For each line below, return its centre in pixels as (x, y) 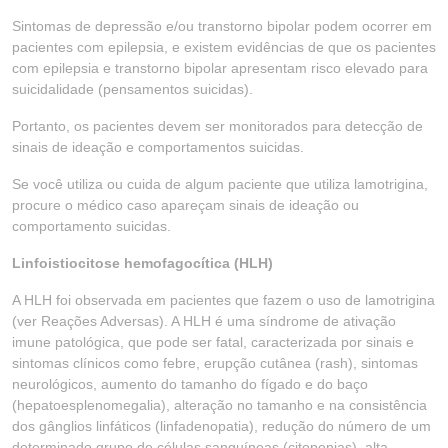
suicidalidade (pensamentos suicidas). (132, 89)
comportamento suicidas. (91, 226)
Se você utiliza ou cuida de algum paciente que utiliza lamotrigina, (220, 184)
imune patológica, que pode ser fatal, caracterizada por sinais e (213, 342)
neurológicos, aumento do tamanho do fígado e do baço (190, 384)
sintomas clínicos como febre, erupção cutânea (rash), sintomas (215, 363)
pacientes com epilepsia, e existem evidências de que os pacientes (224, 47)
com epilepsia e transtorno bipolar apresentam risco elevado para (220, 68)
